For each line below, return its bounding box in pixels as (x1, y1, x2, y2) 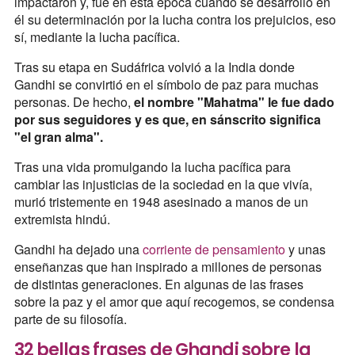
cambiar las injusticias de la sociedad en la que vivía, (13, 174, 312, 193)
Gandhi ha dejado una (13, 239, 143, 258)
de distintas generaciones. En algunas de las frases (13, 274, 303, 293)
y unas (284, 239, 326, 258)
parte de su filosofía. (13, 309, 127, 328)
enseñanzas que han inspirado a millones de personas (13, 257, 322, 276)
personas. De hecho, (13, 92, 134, 111)
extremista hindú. (13, 209, 110, 228)
